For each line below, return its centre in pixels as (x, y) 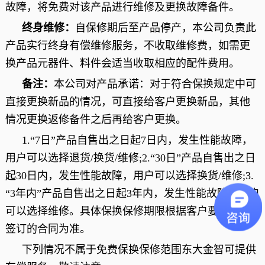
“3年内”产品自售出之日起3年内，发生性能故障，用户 (132, 193)
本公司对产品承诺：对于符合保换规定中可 (155, 84)
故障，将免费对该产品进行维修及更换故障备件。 (122, 7)
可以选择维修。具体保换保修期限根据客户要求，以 (127, 211)
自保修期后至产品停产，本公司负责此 (165, 28)
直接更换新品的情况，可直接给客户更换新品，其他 (127, 102)
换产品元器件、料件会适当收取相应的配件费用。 (122, 63)
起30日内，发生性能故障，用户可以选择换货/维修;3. (129, 176)
